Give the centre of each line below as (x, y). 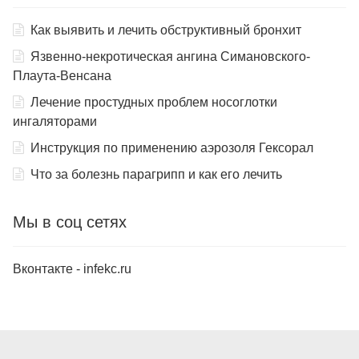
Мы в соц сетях (70, 222)
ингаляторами (55, 122)
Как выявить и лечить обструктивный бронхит (166, 30)
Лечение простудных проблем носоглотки (154, 103)
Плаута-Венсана (62, 76)
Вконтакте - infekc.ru (72, 269)
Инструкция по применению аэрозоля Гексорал (172, 148)
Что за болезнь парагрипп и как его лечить (156, 175)
